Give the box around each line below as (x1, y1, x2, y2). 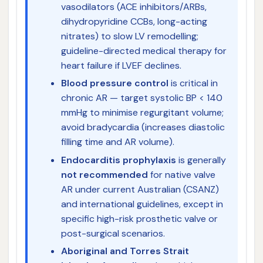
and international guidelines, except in (60, 197, 223, 210)
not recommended (60, 168, 148, 181)
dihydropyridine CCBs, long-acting (60, 15, 207, 28)
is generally (176, 153, 226, 166)
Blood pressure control (60, 77, 168, 90)
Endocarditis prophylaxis (60, 153, 176, 166)
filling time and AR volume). (60, 136, 174, 149)
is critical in (168, 77, 218, 90)
